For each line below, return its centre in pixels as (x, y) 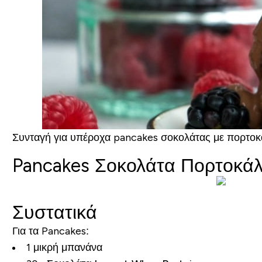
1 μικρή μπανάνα (64, 248)
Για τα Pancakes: (52, 231)
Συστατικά (54, 213)
